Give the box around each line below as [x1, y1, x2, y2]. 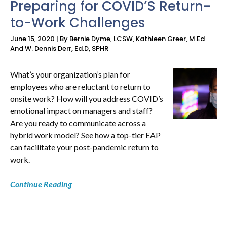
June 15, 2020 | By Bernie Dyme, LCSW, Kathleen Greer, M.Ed [10, 33, 205, 44]
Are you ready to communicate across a [10, 118, 146, 128]
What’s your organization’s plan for [10, 69, 130, 79]
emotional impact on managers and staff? [10, 105, 153, 116]
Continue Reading [10, 179, 72, 189]
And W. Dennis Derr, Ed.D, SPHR [10, 43, 108, 53]
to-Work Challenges [10, 13, 145, 32]
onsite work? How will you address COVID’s [10, 93, 163, 103]
